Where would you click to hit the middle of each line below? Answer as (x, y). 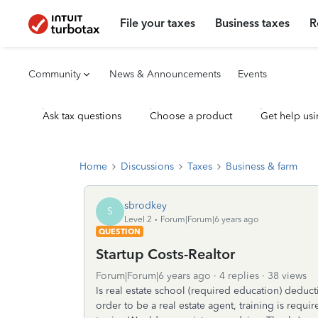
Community (55, 74)
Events (252, 74)
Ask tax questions (82, 116)
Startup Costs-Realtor (165, 254)
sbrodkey (146, 205)
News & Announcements (165, 74)
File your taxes (158, 23)
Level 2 (138, 219)
